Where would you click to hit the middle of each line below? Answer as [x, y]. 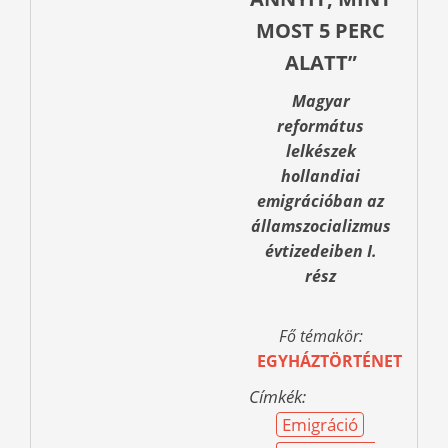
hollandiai [320, 176]
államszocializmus [320, 226]
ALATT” [320, 63]
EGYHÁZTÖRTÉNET [329, 361]
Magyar [320, 101]
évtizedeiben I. [320, 251]
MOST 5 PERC [320, 31]
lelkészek [320, 151]
